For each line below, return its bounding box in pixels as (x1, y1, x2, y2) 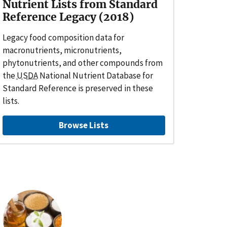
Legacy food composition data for (2, 31, 124, 43)
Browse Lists (59, 119, 109, 131)
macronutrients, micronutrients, (2, 44, 122, 56)
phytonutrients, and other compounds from (2, 57, 163, 68)
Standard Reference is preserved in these (2, 82, 153, 94)
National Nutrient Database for (37, 69, 153, 81)
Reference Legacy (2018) (2, 10, 134, 24)
